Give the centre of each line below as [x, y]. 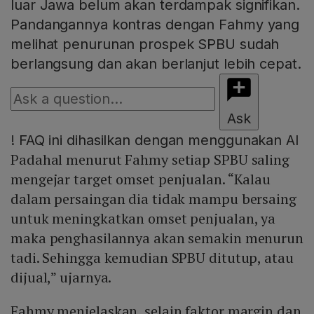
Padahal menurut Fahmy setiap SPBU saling [150, 160]
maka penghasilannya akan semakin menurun [157, 238]
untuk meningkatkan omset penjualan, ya [143, 219]
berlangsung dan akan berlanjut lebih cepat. [156, 64]
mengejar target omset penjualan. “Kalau [141, 179]
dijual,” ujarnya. [61, 278]
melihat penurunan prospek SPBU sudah [145, 45]
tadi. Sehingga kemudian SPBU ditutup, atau [152, 258]
